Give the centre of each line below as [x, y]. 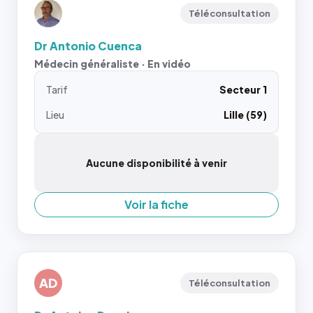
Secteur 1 [243, 89]
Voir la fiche [156, 204]
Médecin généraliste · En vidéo [112, 64]
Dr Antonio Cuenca [88, 46]
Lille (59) [245, 115]
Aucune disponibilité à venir [156, 163]
